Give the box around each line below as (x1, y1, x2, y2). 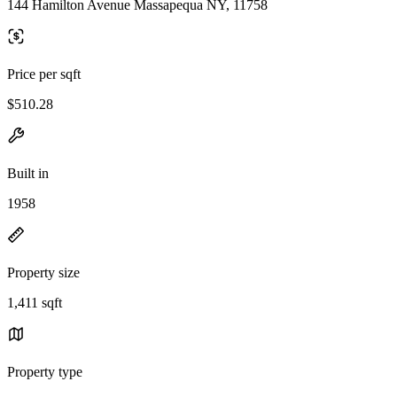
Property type (7, 363, 82, 379)
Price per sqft (7, 66, 81, 82)
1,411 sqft (7, 294, 62, 310)
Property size (7, 264, 80, 280)
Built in (7, 165, 49, 181)
